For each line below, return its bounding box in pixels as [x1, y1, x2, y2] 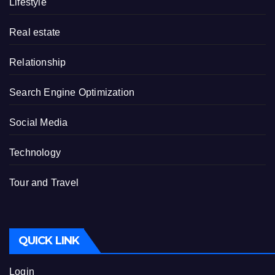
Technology [9, 147, 61, 158]
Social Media [9, 117, 68, 128]
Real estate [9, 27, 61, 38]
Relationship [9, 57, 66, 68]
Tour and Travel [9, 177, 79, 188]
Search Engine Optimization [9, 87, 135, 98]
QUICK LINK [18, 234, 79, 248]
